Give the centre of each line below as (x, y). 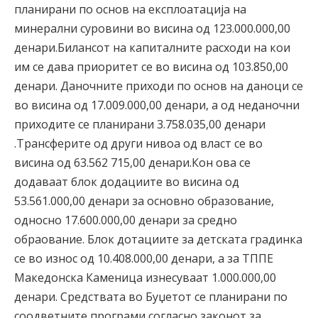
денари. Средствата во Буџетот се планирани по (151, 296)
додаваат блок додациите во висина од (127, 181)
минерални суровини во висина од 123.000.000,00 (152, 28)
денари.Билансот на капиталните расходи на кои (152, 47)
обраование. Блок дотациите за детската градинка (158, 239)
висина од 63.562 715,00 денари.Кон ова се (132, 162)
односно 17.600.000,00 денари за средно (126, 220)
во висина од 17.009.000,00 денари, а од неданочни (157, 105)
